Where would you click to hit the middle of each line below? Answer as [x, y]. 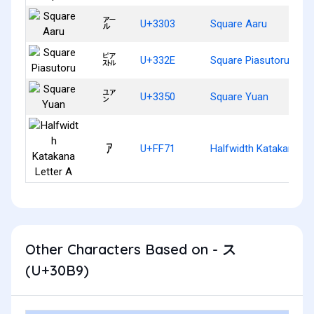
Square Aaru [239, 23]
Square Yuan [239, 96]
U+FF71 [158, 148]
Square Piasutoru [250, 60]
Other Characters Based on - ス [131, 249]
